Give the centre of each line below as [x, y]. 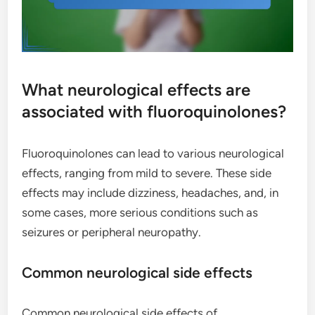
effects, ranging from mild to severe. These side [147, 173]
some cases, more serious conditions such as [140, 212]
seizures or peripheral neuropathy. [112, 232]
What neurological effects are [136, 89]
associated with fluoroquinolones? [154, 111]
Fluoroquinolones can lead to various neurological [153, 153]
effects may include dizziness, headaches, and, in [150, 192]
